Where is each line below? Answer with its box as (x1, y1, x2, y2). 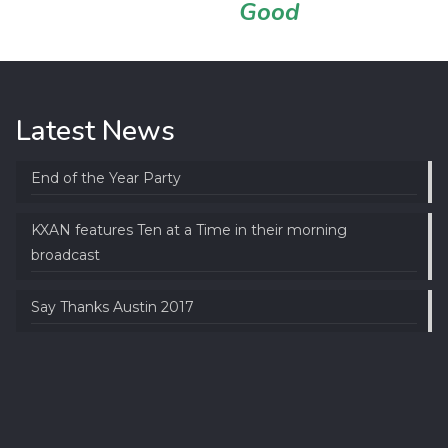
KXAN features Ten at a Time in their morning (30, 221, 347, 239)
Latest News (15, 112, 175, 150)
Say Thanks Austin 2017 (30, 298, 194, 316)
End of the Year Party (30, 169, 181, 187)
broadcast (30, 246, 100, 264)
